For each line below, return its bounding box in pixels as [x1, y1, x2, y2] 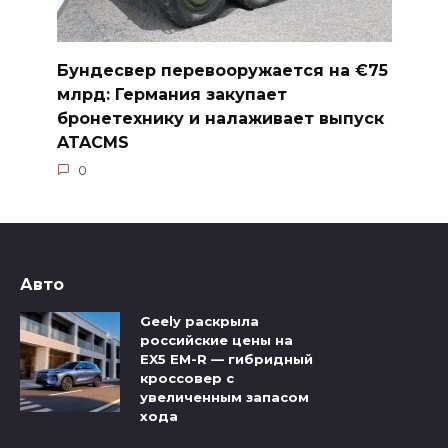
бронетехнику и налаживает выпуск [56, 108, 384, 128]
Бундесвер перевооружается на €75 [56, 60, 388, 80]
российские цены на [140, 332, 293, 349]
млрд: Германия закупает [56, 84, 287, 104]
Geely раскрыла [140, 313, 259, 330]
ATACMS [56, 132, 129, 152]
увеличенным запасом [140, 389, 309, 406]
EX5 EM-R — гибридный [140, 351, 313, 368]
